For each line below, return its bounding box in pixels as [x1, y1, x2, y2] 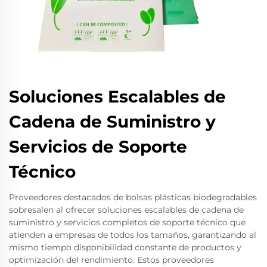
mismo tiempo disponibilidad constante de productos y [9, 242, 241, 253]
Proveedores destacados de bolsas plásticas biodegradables [9, 192, 257, 203]
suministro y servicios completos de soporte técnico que [9, 217, 246, 228]
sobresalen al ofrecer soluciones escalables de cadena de [9, 204, 244, 215]
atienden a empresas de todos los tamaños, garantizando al [9, 229, 256, 240]
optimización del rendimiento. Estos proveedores [9, 254, 214, 265]
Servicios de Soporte [9, 136, 187, 157]
